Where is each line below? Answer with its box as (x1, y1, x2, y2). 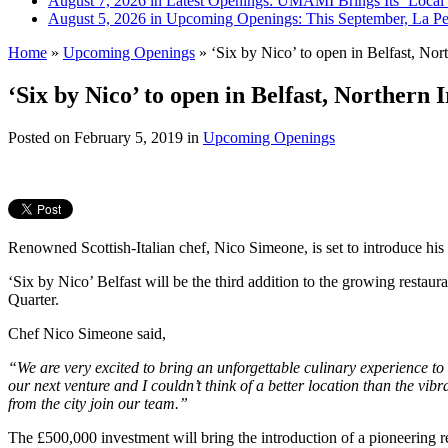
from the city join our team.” (8, 394, 188, 412)
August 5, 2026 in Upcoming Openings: (48, 9, 306, 27)
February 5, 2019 (74, 128, 183, 146)
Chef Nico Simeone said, (8, 324, 166, 342)
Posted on (8, 128, 74, 146)
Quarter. (8, 290, 59, 308)
